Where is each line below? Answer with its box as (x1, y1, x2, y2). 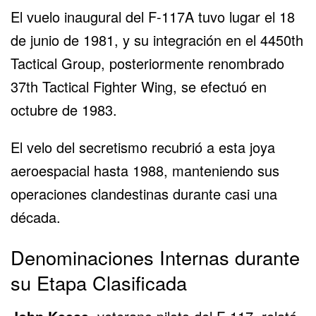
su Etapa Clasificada (11, 268, 187, 296)
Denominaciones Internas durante (11, 243, 300, 271)
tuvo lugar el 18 (194, 6, 295, 27)
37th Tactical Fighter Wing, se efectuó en (11, 75, 267, 97)
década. (11, 206, 61, 227)
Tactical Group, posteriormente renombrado (11, 52, 284, 73)
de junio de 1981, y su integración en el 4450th (11, 29, 303, 50)
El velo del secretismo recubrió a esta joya (11, 136, 275, 157)
